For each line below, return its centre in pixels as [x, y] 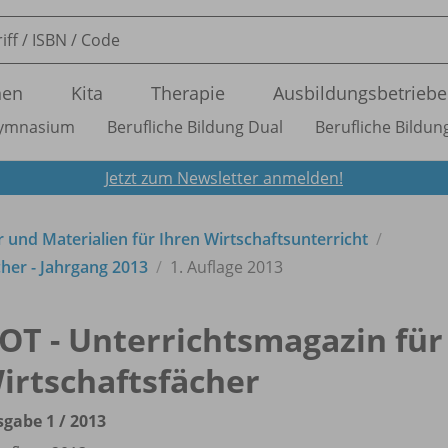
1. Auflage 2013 [226, 266]
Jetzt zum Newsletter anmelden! [224, 177]
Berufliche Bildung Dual [195, 127]
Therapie [188, 93]
